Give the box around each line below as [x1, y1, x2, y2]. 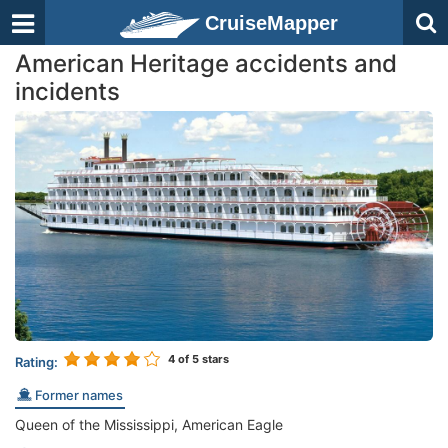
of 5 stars [175, 351, 229, 366]
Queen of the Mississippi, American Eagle [15, 415, 283, 433]
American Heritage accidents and [15, 49, 397, 78]
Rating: [15, 353, 58, 370]
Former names [32, 386, 123, 403]
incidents [15, 77, 120, 106]
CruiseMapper [205, 12, 338, 34]
